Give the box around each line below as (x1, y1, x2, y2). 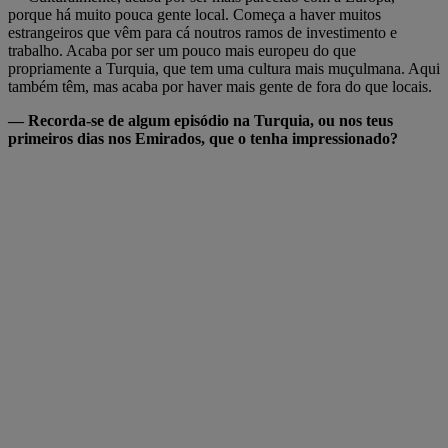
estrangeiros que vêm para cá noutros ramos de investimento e (8, 23, 397, 41)
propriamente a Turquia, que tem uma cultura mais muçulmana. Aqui (8, 59, 440, 77)
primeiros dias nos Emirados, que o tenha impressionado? (8, 129, 398, 147)
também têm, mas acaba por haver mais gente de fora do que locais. (8, 77, 432, 95)
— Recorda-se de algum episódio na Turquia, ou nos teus (8, 111, 393, 129)
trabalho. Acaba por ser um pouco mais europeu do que (8, 41, 356, 59)
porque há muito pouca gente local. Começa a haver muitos (8, 5, 381, 23)
